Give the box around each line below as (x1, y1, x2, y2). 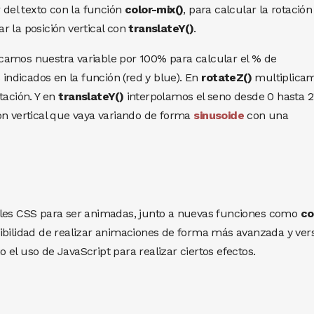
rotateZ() (201, 70, 252, 84)
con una (243, 108, 289, 122)
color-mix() (124, 2, 184, 16)
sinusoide (193, 108, 244, 122)
